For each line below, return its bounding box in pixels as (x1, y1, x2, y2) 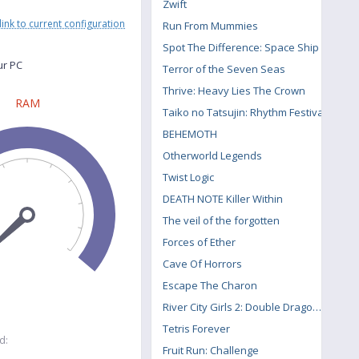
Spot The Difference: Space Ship (163, 40, 319, 54)
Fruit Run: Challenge (163, 343, 259, 357)
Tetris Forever (163, 321, 230, 336)
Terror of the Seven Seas (163, 62, 285, 76)
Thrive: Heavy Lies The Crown (163, 83, 305, 98)
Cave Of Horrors (163, 256, 242, 271)
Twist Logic (163, 170, 214, 184)
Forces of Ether (163, 235, 236, 249)
